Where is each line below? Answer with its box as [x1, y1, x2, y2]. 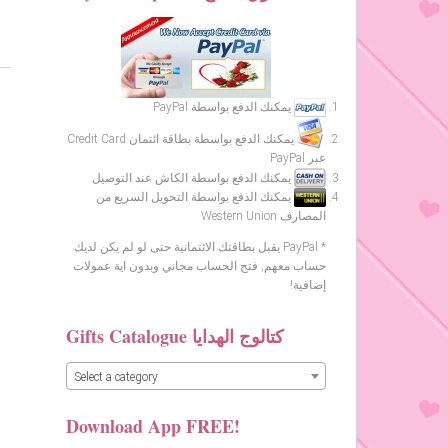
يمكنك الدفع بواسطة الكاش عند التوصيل [92, 171, 294, 186]
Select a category [75, 369, 158, 384]
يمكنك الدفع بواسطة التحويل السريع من [96, 190, 294, 205]
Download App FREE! [66, 412, 240, 439]
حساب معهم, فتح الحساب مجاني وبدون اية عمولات [73, 259, 326, 274]
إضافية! [290, 278, 326, 293]
